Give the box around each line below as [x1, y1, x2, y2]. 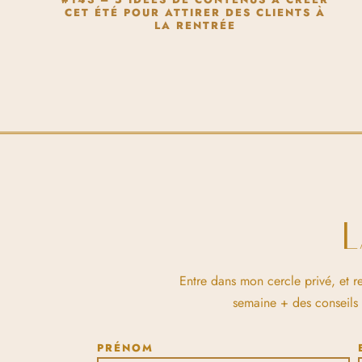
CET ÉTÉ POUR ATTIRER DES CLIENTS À [65, 5, 326, 21]
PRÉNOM [97, 340, 154, 356]
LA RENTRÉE [154, 18, 237, 34]
